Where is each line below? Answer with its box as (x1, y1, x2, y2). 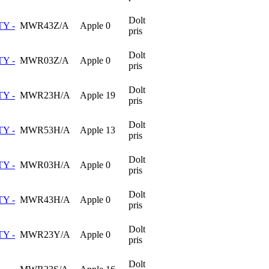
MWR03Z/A (20, 55, 69, 65)
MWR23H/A (20, 89, 70, 100)
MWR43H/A (20, 194, 70, 205)
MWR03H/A (20, 159, 70, 170)
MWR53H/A (20, 124, 70, 135)
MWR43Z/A (20, 20, 69, 31)
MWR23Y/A (20, 229, 70, 240)
